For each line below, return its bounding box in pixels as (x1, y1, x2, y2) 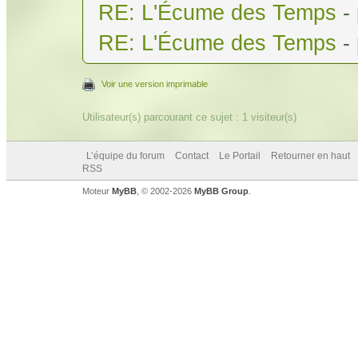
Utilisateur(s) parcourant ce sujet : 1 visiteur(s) (82, 110, 296, 123)
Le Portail (219, 149, 261, 161)
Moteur (82, 185, 112, 196)
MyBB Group (194, 185, 249, 196)
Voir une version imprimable (101, 78, 208, 89)
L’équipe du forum (86, 149, 165, 161)
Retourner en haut (271, 149, 350, 161)
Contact (175, 149, 209, 161)
